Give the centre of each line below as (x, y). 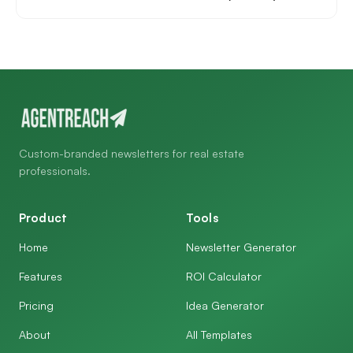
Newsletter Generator (241, 247)
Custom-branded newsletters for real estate (132, 153)
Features (41, 276)
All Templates (219, 334)
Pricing (36, 305)
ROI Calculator (224, 276)
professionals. (55, 171)
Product (43, 218)
